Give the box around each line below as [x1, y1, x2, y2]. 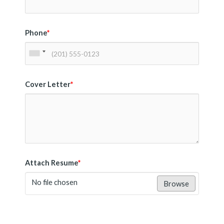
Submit [161, 209, 184, 218]
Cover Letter [24, 80, 70, 89]
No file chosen [31, 178, 77, 187]
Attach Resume [24, 158, 78, 167]
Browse [163, 179, 189, 188]
